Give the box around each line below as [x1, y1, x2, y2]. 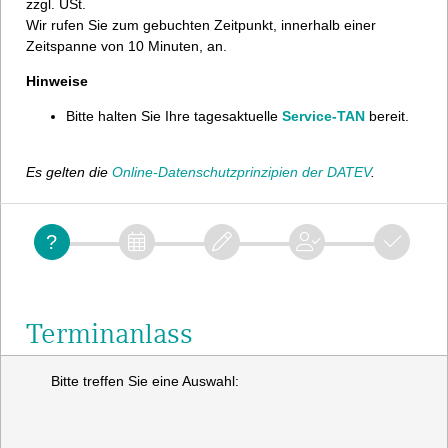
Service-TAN [282, 108, 365, 124]
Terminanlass [26, 317, 193, 350]
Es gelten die [26, 164, 112, 180]
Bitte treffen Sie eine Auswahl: [51, 373, 239, 389]
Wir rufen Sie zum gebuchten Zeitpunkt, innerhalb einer [26, 17, 376, 33]
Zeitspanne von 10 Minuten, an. [26, 38, 227, 54]
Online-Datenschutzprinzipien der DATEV [112, 164, 371, 180]
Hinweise [26, 73, 88, 89]
